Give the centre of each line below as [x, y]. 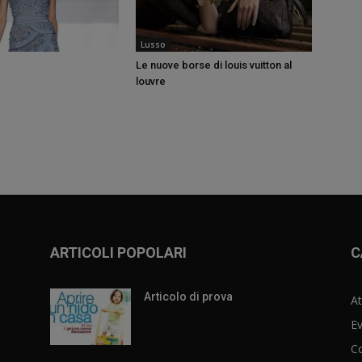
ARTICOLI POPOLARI [118, 253]
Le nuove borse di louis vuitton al [214, 65]
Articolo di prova [188, 297]
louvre [151, 81]
